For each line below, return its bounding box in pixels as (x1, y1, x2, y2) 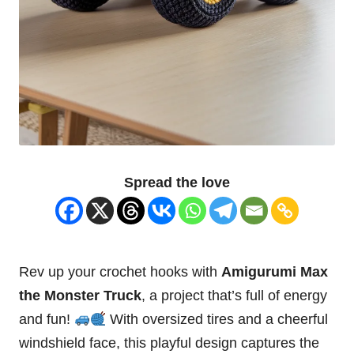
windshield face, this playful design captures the (19, 335, 319, 352)
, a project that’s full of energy (141, 288, 327, 304)
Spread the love (124, 175, 230, 191)
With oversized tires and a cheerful (106, 311, 329, 328)
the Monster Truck (19, 288, 141, 304)
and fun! (19, 311, 74, 328)
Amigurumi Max (221, 264, 328, 281)
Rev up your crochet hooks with (19, 264, 221, 281)
